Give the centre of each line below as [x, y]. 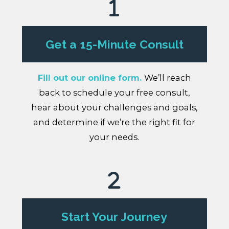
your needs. [114, 137]
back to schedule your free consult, [114, 93]
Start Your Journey [114, 216]
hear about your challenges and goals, [114, 108]
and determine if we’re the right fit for [114, 122]
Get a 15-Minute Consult [114, 44]
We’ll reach [167, 78]
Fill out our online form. [91, 78]
